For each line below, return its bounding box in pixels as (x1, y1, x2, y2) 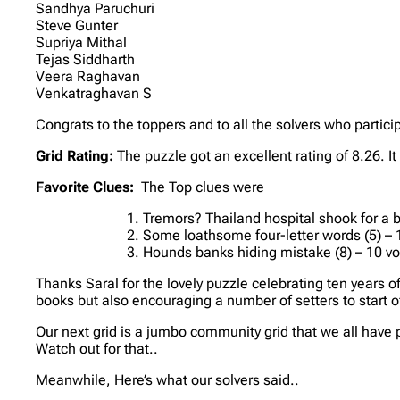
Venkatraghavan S (36, 84, 153, 102)
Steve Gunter (36, 16, 119, 34)
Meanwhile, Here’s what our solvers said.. (36, 371, 300, 388)
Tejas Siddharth (36, 50, 136, 68)
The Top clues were (141, 178, 265, 196)
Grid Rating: (36, 146, 114, 164)
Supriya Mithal (36, 33, 128, 51)
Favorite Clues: (36, 178, 142, 196)
